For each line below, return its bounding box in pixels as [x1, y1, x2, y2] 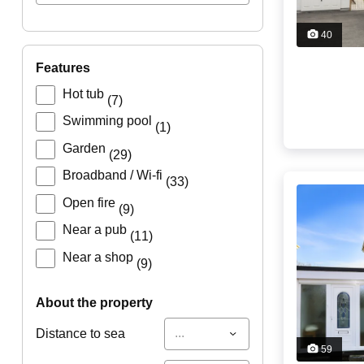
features [43, 61, 90, 76]
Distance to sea [35, 326, 125, 340]
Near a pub [62, 223, 130, 237]
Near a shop [62, 249, 136, 264]
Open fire [62, 195, 119, 210]
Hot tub [62, 86, 107, 101]
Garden [62, 141, 109, 155]
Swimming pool [62, 114, 155, 128]
